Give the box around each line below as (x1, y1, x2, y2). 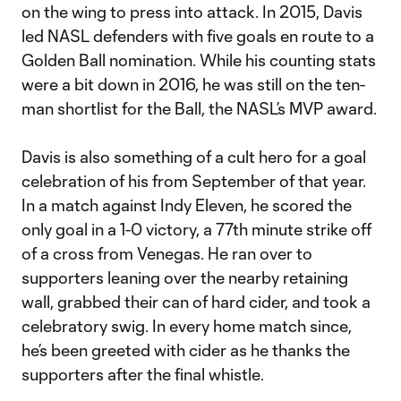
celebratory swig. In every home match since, (21, 316, 352, 336)
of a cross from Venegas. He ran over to (21, 243, 312, 263)
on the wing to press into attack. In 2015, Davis (21, 2, 363, 21)
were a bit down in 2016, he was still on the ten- (21, 74, 365, 94)
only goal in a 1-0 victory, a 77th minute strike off (21, 219, 371, 239)
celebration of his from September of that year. (21, 171, 366, 191)
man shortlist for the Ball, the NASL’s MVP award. (21, 98, 377, 118)
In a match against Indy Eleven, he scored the (21, 195, 352, 215)
